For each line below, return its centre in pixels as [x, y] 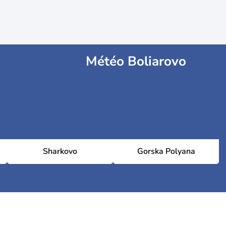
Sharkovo [60, 151]
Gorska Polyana [166, 151]
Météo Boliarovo [136, 61]
